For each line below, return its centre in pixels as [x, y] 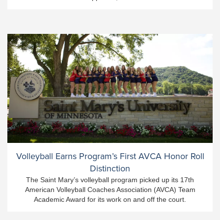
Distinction [110, 168]
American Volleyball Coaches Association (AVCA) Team [110, 189]
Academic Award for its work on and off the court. [110, 199]
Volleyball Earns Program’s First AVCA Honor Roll [110, 156]
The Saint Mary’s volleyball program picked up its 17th [110, 179]
